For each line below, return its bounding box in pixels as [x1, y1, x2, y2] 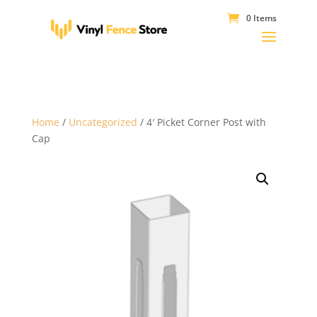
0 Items [246, 12, 277, 24]
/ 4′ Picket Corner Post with [137, 115, 266, 129]
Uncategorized [68, 115, 137, 129]
